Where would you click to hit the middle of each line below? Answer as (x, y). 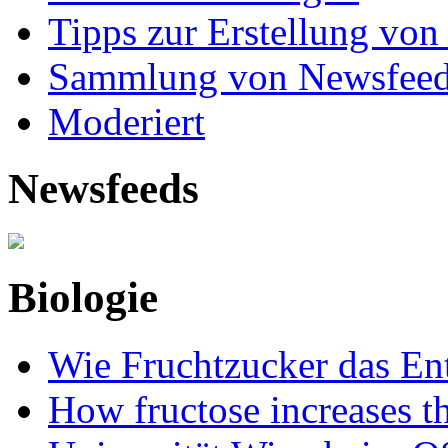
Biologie (83, 298)
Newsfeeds (103, 189)
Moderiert (126, 122)
